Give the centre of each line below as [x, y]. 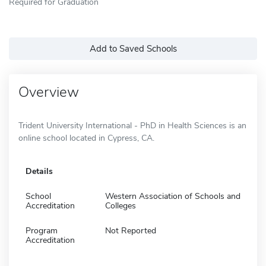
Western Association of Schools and [173, 196]
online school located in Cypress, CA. [86, 138]
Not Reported [131, 230]
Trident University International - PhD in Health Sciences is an [132, 125]
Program [42, 230]
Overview [49, 92]
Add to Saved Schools [133, 48]
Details [39, 171]
